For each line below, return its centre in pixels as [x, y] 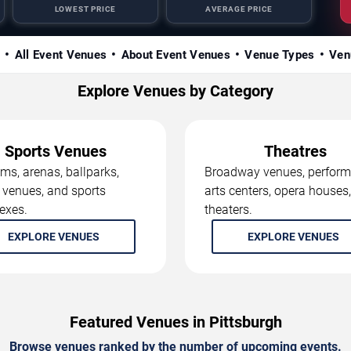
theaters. [228, 209]
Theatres [295, 151]
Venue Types [280, 54]
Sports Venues [56, 151]
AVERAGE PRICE [239, 9]
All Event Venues [61, 54]
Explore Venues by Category [175, 90]
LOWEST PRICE [85, 9]
